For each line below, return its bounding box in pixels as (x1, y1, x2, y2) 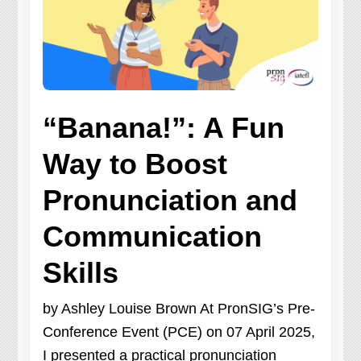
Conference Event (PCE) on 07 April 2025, (43, 323, 316, 340)
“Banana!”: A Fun (43, 110, 285, 144)
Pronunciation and (43, 183, 298, 217)
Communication (43, 219, 263, 253)
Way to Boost (43, 147, 228, 180)
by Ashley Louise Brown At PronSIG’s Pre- (43, 300, 316, 317)
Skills (43, 255, 119, 289)
